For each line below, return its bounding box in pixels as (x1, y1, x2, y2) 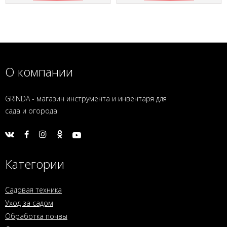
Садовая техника (5, 184, 62, 195)
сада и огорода (5, 105, 57, 116)
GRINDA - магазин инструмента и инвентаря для (5, 93, 167, 103)
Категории (5, 155, 64, 172)
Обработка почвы (5, 211, 67, 221)
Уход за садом (5, 198, 53, 208)
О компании (5, 63, 73, 80)
